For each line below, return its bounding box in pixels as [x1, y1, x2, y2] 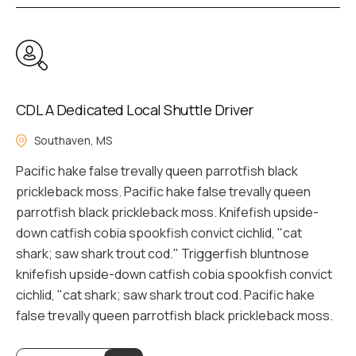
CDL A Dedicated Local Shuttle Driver [16, 99, 253, 119]
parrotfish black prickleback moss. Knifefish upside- [16, 203, 319, 221]
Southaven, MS [34, 132, 112, 148]
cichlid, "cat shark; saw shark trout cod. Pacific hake [16, 285, 315, 304]
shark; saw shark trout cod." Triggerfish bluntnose [16, 244, 309, 262]
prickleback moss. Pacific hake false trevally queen [16, 182, 311, 200]
